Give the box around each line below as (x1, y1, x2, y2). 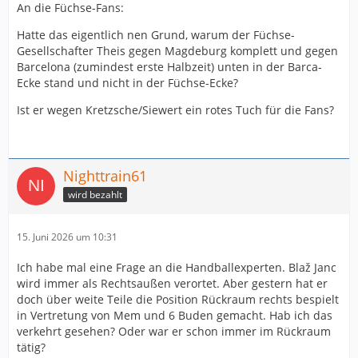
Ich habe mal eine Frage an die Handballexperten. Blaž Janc (17, 260, 336, 276)
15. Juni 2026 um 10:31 (17, 230, 117, 245)
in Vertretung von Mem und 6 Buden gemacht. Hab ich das (17, 308, 332, 324)
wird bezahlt (68, 188, 122, 201)
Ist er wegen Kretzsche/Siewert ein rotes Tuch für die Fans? (17, 102, 334, 118)
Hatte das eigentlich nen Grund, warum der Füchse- (17, 27, 295, 43)
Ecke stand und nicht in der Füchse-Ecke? (17, 75, 238, 91)
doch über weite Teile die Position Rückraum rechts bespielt (17, 292, 339, 308)
